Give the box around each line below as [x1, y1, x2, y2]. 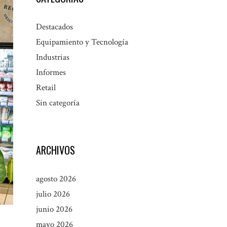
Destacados [36, 21, 73, 33]
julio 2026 [36, 188, 70, 200]
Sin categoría [36, 97, 80, 109]
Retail [36, 82, 56, 94]
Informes [36, 67, 66, 79]
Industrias [36, 52, 69, 63]
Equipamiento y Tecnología [36, 36, 128, 48]
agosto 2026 [36, 173, 76, 185]
